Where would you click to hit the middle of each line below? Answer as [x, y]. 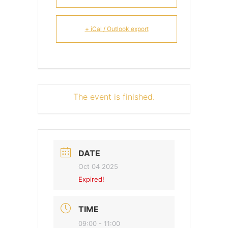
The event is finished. [114, 97]
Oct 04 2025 [98, 166]
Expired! [91, 179]
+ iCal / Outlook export [117, 29]
